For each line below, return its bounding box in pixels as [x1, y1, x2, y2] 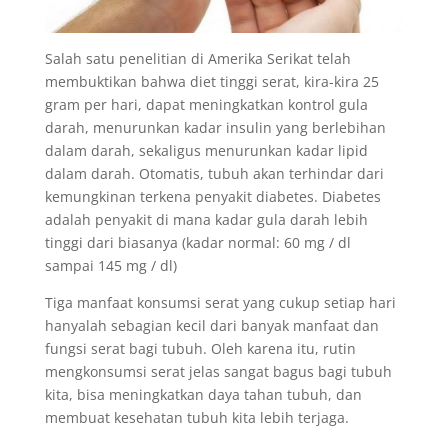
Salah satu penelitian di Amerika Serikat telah [44, 48, 351, 68]
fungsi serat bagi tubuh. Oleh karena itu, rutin [44, 338, 356, 358]
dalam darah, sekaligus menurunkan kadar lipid [44, 140, 368, 160]
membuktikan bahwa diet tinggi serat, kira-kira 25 [44, 71, 379, 91]
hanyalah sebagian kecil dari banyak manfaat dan [44, 315, 379, 335]
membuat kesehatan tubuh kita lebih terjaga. [44, 407, 349, 427]
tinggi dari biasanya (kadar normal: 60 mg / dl [44, 232, 351, 252]
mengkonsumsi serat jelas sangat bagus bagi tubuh [44, 361, 392, 381]
